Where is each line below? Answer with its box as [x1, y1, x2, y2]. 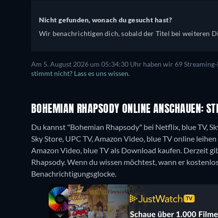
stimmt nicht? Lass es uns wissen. [31, 70, 130, 77]
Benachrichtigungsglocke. [31, 169, 116, 178]
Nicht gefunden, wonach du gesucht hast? [39, 16, 172, 24]
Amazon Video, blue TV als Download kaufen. [31, 145, 183, 155]
